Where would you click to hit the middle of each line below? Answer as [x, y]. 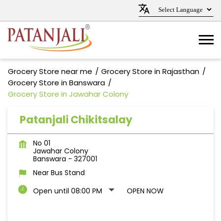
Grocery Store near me [50, 71]
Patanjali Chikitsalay [76, 120]
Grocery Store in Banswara [56, 83]
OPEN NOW [145, 191]
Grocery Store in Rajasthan [150, 71]
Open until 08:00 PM [68, 191]
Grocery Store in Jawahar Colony [68, 94]
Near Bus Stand [59, 173]
